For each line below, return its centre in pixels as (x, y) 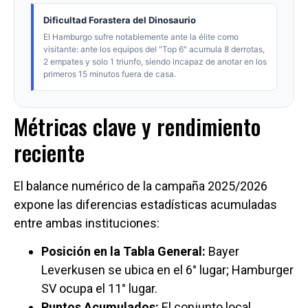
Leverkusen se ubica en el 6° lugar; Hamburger (167, 270)
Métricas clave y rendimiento (137, 126)
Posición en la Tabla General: (123, 252)
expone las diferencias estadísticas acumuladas (145, 205)
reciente (49, 153)
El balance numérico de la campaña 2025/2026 (141, 186)
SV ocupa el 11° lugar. (99, 289)
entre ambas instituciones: (87, 223)
